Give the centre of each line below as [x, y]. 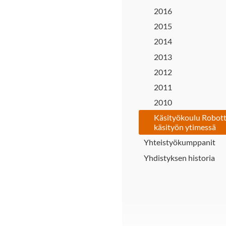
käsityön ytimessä [185, 127]
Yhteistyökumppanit [180, 142]
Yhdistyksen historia [179, 157]
